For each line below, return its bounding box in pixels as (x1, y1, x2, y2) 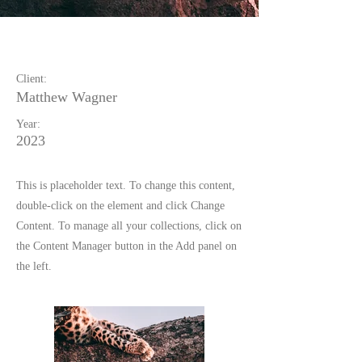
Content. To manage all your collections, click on (16, 220, 242, 233)
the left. (16, 260, 52, 273)
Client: (16, 73, 47, 86)
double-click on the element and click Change (16, 200, 225, 213)
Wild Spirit (16, 37, 104, 64)
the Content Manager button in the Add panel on (16, 240, 237, 253)
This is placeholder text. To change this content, (16, 179, 235, 192)
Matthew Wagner (16, 89, 117, 106)
